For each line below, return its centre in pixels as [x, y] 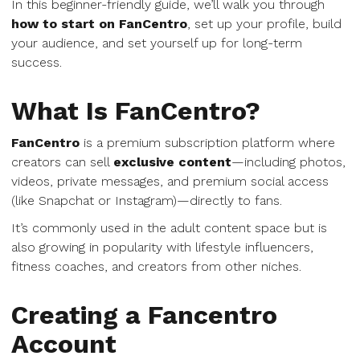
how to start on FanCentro [99, 24]
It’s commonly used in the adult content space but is [169, 228]
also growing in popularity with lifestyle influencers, [162, 247]
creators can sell [62, 162]
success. [37, 62]
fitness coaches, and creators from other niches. [156, 266]
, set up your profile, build [264, 24]
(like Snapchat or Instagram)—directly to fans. [147, 200]
